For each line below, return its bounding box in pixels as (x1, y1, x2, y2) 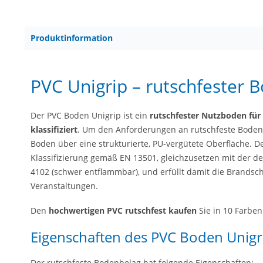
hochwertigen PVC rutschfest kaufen (49, 204, 197, 216)
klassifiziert (31, 124, 77, 135)
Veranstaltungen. (31, 180, 98, 191)
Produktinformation (31, 32, 113, 43)
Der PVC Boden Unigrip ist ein (31, 110, 147, 121)
